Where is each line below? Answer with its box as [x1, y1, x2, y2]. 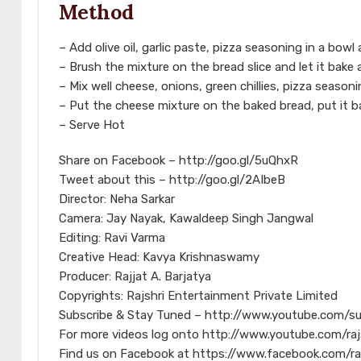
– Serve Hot [59, 118, 125, 133]
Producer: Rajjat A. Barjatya [59, 269, 211, 284]
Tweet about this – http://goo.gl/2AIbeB [59, 172, 285, 188]
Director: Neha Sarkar [59, 192, 175, 207]
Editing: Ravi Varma [59, 230, 165, 246]
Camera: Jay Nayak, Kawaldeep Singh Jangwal [59, 211, 313, 226]
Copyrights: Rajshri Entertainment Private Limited [59, 288, 338, 304]
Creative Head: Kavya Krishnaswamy [59, 250, 259, 265]
